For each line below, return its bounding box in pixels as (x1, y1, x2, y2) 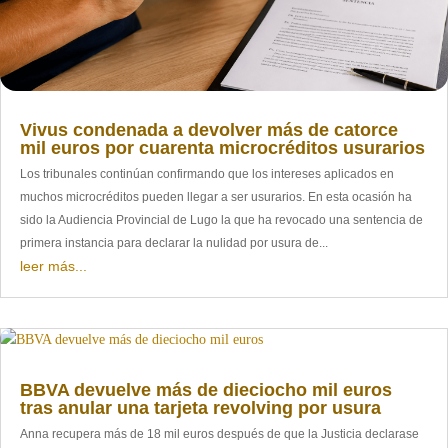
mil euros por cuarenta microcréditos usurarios (20, 137, 425, 158)
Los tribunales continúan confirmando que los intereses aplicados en (20, 166, 394, 181)
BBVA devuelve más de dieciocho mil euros (20, 379, 392, 400)
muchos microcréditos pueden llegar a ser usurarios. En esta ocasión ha (20, 189, 412, 204)
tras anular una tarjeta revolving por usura (20, 397, 381, 418)
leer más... (20, 257, 87, 274)
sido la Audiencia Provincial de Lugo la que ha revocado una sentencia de (20, 212, 423, 227)
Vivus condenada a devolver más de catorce (20, 119, 398, 140)
